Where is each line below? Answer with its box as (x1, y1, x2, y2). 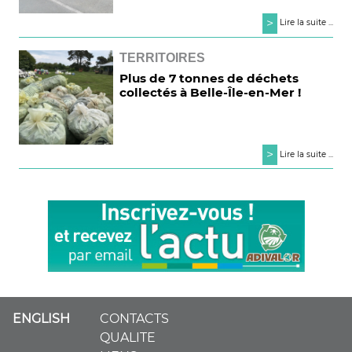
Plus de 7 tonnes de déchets (119, 70, 299, 86)
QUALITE (100, 330, 156, 345)
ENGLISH (13, 311, 70, 326)
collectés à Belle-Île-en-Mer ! (119, 84, 302, 100)
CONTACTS (100, 311, 169, 326)
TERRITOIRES (119, 50, 206, 64)
